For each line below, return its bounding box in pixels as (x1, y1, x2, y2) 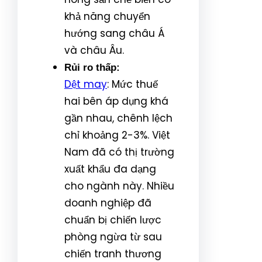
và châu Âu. (64, 43, 124, 57)
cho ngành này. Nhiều (64, 178, 174, 193)
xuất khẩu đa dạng (64, 161, 156, 176)
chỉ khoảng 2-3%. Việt (64, 127, 170, 142)
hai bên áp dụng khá (64, 94, 168, 108)
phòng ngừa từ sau (64, 229, 162, 244)
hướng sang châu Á (64, 26, 165, 40)
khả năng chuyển (64, 9, 150, 23)
